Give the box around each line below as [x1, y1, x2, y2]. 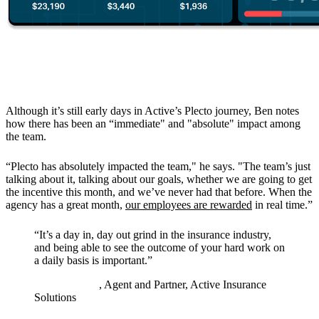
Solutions [34, 291, 76, 304]
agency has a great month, [6, 199, 125, 211]
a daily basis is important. [34, 254, 147, 267]
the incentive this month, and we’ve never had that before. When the [6, 186, 312, 199]
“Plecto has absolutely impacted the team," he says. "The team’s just [6, 160, 310, 173]
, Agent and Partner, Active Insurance [99, 278, 266, 291]
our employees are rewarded [125, 199, 252, 211]
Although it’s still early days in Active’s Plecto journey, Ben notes [6, 105, 299, 117]
